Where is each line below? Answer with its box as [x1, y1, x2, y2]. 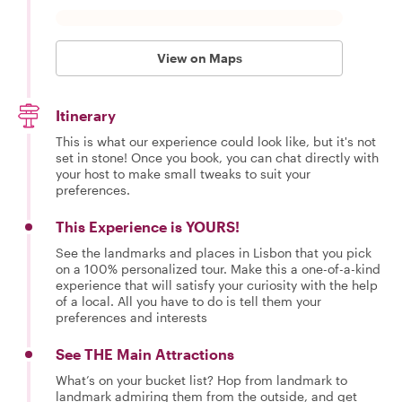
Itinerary [56, 106, 116, 124]
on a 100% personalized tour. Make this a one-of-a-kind [56, 260, 380, 276]
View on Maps [156, 49, 242, 66]
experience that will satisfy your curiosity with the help [56, 276, 378, 293]
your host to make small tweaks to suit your [56, 165, 310, 181]
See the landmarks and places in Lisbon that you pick [56, 244, 371, 260]
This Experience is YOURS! [56, 217, 240, 235]
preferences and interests [56, 309, 207, 325]
